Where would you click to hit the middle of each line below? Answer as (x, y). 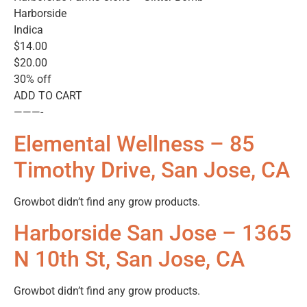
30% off (33, 79)
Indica (28, 30)
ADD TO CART (48, 96)
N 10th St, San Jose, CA (129, 259)
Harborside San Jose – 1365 (152, 233)
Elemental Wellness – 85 (134, 144)
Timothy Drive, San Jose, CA (152, 170)
